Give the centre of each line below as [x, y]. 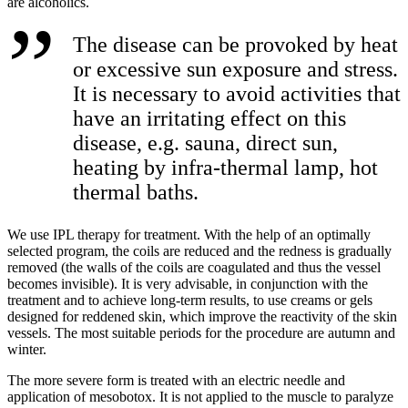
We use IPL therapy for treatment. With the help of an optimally [189, 235]
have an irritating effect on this [209, 119]
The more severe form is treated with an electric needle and [176, 381]
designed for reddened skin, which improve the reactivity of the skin [202, 317]
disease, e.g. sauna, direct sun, [205, 143]
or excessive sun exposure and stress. [235, 70]
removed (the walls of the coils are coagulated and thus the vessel [194, 268]
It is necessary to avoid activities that [237, 94]
